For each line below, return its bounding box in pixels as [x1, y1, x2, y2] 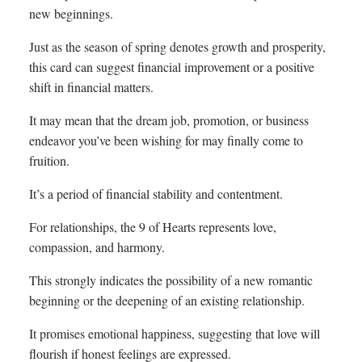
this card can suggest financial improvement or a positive [29, 58, 314, 76]
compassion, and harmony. [29, 238, 165, 256]
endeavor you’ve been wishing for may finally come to [29, 132, 303, 149]
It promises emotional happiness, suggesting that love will [29, 325, 320, 343]
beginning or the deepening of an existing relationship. [29, 292, 305, 309]
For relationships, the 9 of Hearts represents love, [29, 218, 276, 236]
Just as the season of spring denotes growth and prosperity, [29, 38, 326, 56]
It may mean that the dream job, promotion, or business [29, 112, 309, 129]
